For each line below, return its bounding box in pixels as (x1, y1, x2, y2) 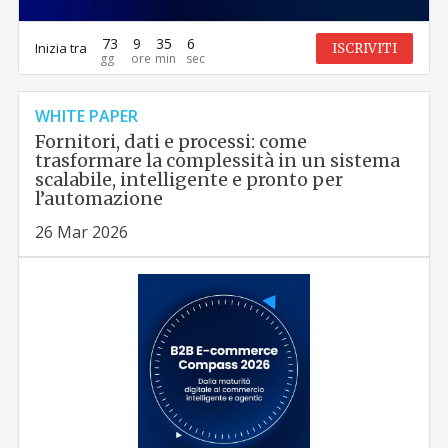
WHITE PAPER (35, 105, 139, 128)
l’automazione (35, 187, 164, 211)
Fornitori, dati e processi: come (35, 130, 308, 154)
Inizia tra (35, 38, 88, 57)
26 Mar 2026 (35, 221, 129, 244)
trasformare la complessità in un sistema (35, 149, 401, 173)
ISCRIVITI (331, 39, 397, 57)
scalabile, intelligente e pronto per (35, 168, 344, 192)
